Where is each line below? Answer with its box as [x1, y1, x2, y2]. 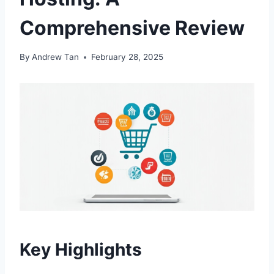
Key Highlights [20, 239, 142, 261]
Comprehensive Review [20, 15, 245, 40]
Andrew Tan [32, 52, 80, 62]
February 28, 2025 [91, 52, 164, 62]
